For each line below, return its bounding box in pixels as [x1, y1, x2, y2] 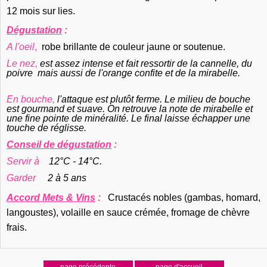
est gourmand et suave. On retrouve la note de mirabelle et [7, 104, 253, 114]
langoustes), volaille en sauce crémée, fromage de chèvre [7, 207, 250, 218]
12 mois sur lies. [7, 6, 75, 16]
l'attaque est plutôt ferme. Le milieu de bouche [55, 94, 250, 104]
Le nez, [7, 58, 38, 69]
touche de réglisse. [7, 123, 101, 133]
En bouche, [7, 94, 55, 104]
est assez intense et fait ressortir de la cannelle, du [38, 58, 252, 69]
